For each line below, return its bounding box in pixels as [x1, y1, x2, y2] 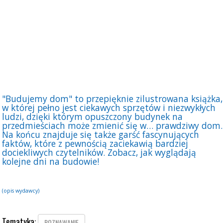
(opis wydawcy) [2, 187, 40, 194]
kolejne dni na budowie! [2, 155, 100, 167]
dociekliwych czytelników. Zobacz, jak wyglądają [2, 146, 197, 158]
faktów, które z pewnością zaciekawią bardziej [2, 137, 189, 149]
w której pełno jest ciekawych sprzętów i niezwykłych [2, 101, 216, 113]
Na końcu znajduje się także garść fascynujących [2, 128, 200, 140]
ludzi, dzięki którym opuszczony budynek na [2, 110, 183, 122]
